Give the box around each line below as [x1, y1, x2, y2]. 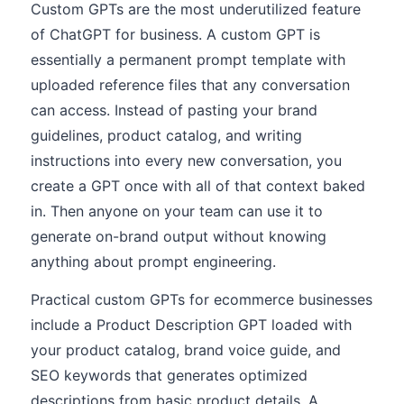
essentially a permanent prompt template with [31, 50, 345, 69]
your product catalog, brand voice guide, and [31, 341, 341, 359]
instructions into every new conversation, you [31, 151, 342, 170]
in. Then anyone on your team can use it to [31, 202, 323, 220]
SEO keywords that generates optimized [31, 366, 308, 384]
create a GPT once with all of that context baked [31, 177, 365, 195]
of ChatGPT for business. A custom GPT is [31, 25, 320, 43]
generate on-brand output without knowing [31, 227, 326, 245]
